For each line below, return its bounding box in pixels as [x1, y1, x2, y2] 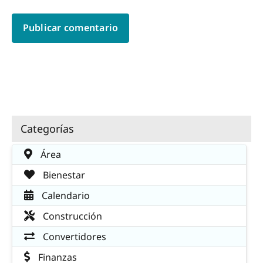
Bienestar [41, 168, 85, 182]
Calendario [39, 189, 90, 203]
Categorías [21, 121, 74, 136]
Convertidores [41, 230, 106, 244]
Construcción [41, 210, 102, 223]
